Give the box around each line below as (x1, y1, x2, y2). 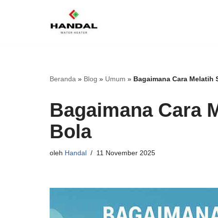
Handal (65, 149, 87, 157)
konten (7, 49, 31, 57)
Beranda (50, 75, 76, 83)
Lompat (7, 23, 33, 31)
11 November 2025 (96, 149, 155, 157)
